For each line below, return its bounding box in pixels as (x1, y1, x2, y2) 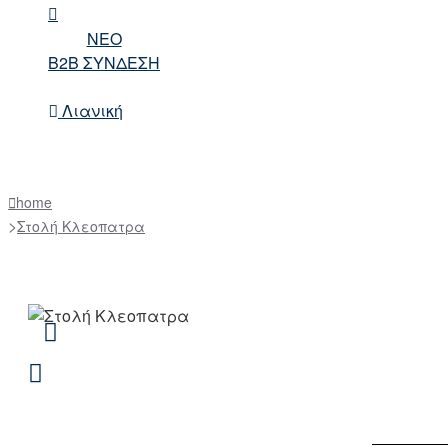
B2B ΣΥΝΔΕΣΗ (48, 51, 160, 74)
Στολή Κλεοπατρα (17, 216, 145, 236)
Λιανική (62, 99, 123, 122)
